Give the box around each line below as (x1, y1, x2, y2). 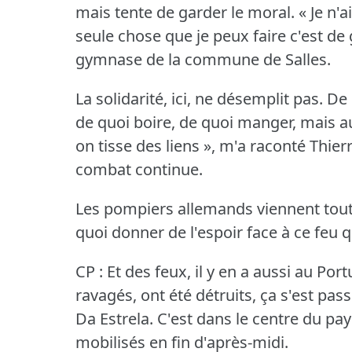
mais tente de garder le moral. (75, 2, 295, 24)
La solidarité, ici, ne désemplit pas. (75, 88, 323, 110)
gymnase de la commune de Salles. (75, 49, 331, 71)
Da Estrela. (75, 308, 153, 330)
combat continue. (75, 159, 203, 181)
